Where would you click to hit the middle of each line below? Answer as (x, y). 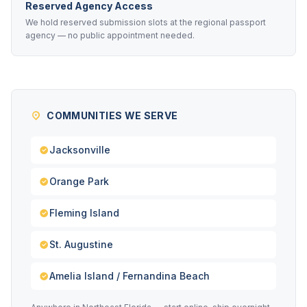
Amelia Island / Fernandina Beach (130, 276)
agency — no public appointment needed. (110, 35)
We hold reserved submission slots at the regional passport (146, 22)
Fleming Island (84, 213)
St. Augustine (81, 244)
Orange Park (79, 181)
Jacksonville (80, 150)
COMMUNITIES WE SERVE (112, 115)
